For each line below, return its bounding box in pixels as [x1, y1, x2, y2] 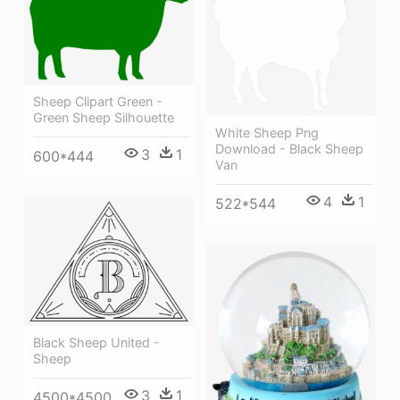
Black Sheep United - [33, 335, 160, 351]
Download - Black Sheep [215, 140, 363, 156]
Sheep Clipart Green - [33, 94, 162, 110]
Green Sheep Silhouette [33, 110, 174, 126]
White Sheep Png [215, 124, 319, 140]
